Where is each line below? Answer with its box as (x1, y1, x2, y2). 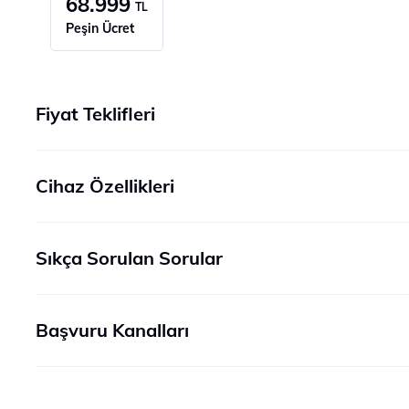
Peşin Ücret (66, 20, 134, 37)
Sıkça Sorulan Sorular (36, 246, 223, 269)
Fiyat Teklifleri (36, 102, 155, 125)
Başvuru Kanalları (36, 319, 189, 341)
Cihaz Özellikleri (36, 174, 174, 197)
